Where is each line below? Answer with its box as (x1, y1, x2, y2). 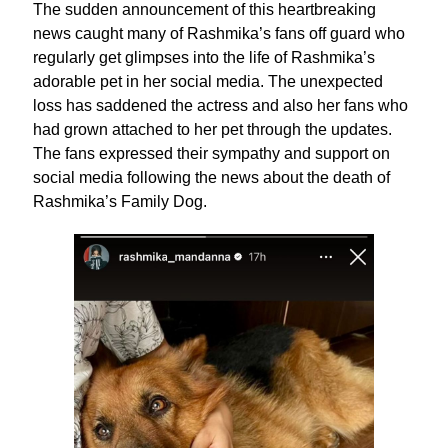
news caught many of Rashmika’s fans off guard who (32, 25, 405, 42)
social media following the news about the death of (32, 169, 390, 186)
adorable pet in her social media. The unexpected (32, 73, 383, 90)
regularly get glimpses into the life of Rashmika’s (32, 49, 375, 66)
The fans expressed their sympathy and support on (32, 145, 390, 162)
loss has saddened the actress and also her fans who (32, 97, 408, 114)
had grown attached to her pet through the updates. (32, 121, 392, 138)
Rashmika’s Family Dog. (32, 193, 207, 210)
